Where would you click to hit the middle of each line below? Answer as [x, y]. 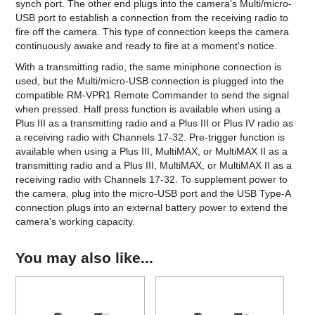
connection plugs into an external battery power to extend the [152, 208]
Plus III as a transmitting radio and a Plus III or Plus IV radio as [155, 123]
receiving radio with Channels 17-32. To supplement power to [152, 180]
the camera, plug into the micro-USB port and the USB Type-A [153, 194]
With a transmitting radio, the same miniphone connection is [149, 67]
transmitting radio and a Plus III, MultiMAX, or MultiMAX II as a [154, 166]
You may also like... [85, 258]
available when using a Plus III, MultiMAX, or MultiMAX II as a [152, 152]
